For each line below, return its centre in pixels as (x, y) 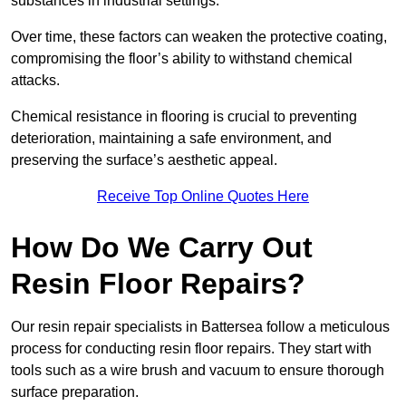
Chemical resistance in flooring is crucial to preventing (184, 117)
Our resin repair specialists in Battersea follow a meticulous (200, 327)
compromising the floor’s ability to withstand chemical (182, 59)
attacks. (35, 81)
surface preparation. (75, 392)
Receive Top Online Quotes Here (203, 197)
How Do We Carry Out (162, 248)
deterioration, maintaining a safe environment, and (171, 139)
